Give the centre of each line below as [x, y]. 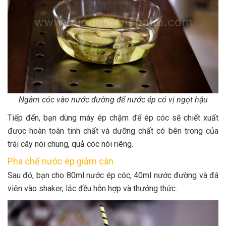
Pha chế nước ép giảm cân [61, 161]
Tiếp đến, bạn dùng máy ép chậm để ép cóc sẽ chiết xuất [113, 118]
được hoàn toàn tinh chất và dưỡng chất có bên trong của [113, 131]
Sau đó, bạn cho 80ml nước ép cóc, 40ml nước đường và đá [113, 175]
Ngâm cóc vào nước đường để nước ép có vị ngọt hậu [113, 99]
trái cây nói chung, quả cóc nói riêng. [70, 144]
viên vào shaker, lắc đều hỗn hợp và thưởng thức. [92, 188]
